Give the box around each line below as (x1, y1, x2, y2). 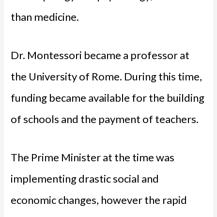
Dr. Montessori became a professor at (11, 48, 190, 62)
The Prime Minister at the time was (11, 151, 175, 164)
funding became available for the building (11, 91, 205, 104)
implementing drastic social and (11, 172, 159, 186)
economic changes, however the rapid (11, 193, 187, 207)
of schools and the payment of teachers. (11, 112, 199, 125)
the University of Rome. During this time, (11, 69, 202, 83)
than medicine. (11, 10, 79, 23)
